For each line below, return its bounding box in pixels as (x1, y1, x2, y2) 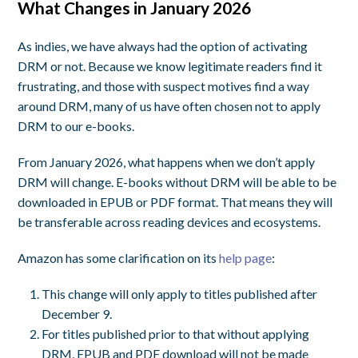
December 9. (42, 305, 113, 321)
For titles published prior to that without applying (42, 325, 310, 341)
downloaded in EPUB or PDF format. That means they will (18, 193, 333, 209)
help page (219, 249, 272, 265)
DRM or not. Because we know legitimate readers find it (18, 58, 323, 74)
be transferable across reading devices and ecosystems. (18, 213, 321, 229)
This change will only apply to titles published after (42, 285, 318, 301)
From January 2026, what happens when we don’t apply (18, 153, 316, 169)
